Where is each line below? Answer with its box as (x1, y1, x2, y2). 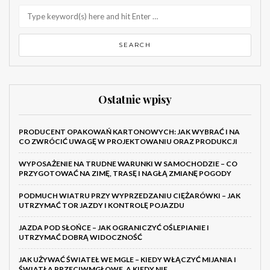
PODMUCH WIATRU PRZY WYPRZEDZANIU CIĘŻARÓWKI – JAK (19, 191, 240, 201)
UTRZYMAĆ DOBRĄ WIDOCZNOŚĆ (19, 233, 142, 242)
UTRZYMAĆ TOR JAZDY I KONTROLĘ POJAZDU (19, 201, 184, 210)
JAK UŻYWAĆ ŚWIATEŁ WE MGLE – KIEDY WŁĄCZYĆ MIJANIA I (19, 255, 236, 265)
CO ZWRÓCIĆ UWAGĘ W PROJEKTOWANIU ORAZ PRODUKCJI (19, 137, 237, 146)
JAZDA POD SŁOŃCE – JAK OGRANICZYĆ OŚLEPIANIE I (19, 223, 209, 233)
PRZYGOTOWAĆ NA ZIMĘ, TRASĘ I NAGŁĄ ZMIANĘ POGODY (19, 169, 231, 178)
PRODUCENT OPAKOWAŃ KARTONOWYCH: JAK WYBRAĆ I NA (19, 127, 240, 137)
